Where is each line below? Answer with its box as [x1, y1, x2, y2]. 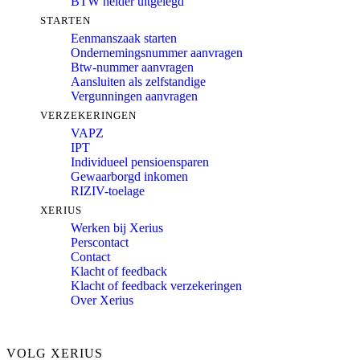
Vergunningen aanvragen [71, 89, 198, 104]
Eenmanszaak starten [71, 31, 177, 46]
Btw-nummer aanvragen [71, 60, 194, 75]
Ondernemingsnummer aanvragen [71, 46, 243, 60]
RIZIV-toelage [71, 184, 145, 198]
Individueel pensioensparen [71, 155, 209, 170]
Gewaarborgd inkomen [71, 170, 188, 184]
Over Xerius [71, 293, 133, 308]
